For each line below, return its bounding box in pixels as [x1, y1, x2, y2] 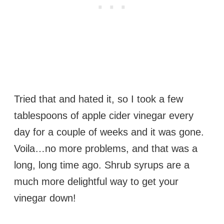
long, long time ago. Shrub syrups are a [14, 159, 189, 171]
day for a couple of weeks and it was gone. [14, 126, 207, 138]
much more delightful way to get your [14, 176, 178, 187]
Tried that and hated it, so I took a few [14, 93, 183, 105]
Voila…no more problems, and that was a [14, 143, 197, 154]
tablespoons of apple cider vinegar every [14, 110, 193, 121]
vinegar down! [14, 192, 76, 204]
